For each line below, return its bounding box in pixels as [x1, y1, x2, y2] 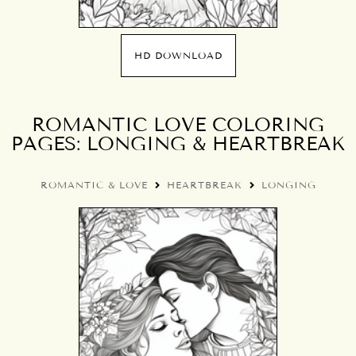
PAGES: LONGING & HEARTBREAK [11, 132, 345, 155]
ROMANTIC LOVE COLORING [32, 113, 324, 136]
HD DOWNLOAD [133, 49, 222, 61]
